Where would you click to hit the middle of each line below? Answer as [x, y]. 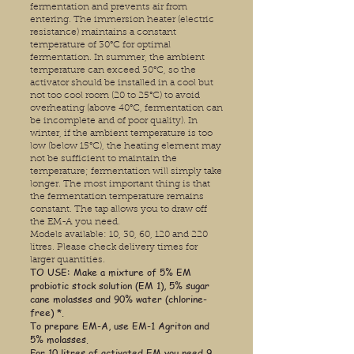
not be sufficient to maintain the [104, 159]
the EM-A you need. [75, 222]
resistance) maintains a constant [103, 33]
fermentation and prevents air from [109, 8]
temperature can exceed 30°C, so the [113, 71]
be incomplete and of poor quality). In [114, 121]
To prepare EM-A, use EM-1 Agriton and [120, 326]
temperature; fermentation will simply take [126, 172]
